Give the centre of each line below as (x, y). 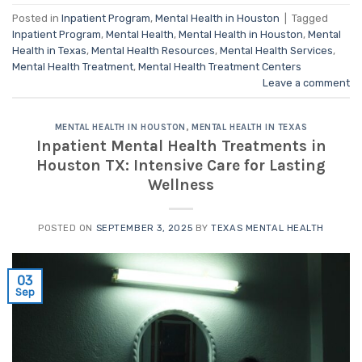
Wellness (181, 184)
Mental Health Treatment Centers (220, 66)
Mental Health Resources (153, 50)
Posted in (37, 18)
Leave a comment (306, 82)
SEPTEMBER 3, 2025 (144, 228)
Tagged (310, 18)
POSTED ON (67, 228)
